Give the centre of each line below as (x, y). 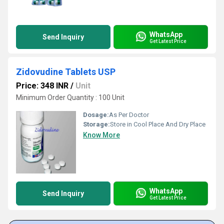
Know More (101, 135)
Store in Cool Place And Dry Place (158, 124)
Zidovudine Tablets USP (66, 72)
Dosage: (96, 115)
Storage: (96, 124)
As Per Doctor (129, 115)
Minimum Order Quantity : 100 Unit (70, 97)
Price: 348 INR (42, 86)
